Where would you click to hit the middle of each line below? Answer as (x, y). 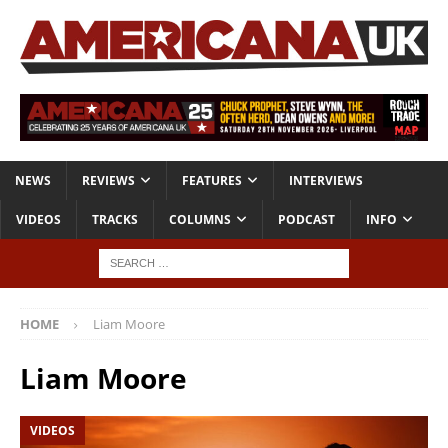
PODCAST (306, 220)
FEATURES (212, 181)
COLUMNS (200, 220)
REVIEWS (108, 181)
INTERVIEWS (326, 181)
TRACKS (115, 220)
